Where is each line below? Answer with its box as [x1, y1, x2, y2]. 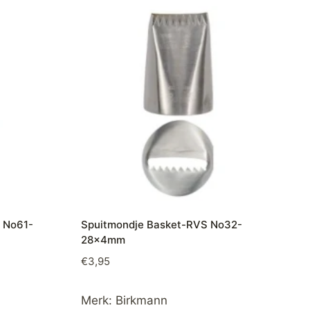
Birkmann [115, 293, 167, 308]
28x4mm [80, 232, 125, 246]
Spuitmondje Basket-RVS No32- [80, 217, 242, 231]
